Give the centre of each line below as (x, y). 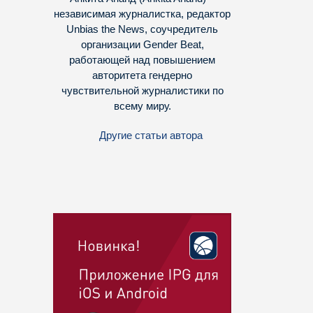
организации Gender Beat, (142, 45)
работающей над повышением (142, 60)
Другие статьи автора (151, 136)
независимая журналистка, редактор (142, 14)
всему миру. (142, 106)
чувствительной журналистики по (142, 91)
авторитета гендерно (142, 75)
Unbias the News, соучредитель (142, 29)
